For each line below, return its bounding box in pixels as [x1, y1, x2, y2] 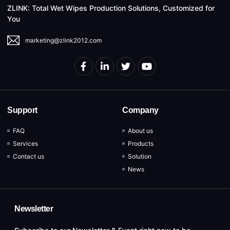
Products [128, 139, 154, 147]
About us [128, 126, 154, 135]
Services [13, 139, 39, 147]
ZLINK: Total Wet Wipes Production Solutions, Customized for [7, 3, 215, 12]
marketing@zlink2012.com [25, 36, 102, 44]
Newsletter [14, 204, 53, 213]
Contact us [13, 152, 45, 160]
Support [7, 105, 37, 114]
